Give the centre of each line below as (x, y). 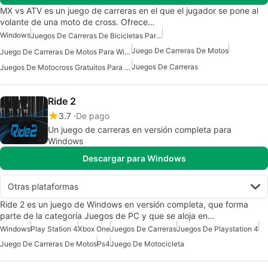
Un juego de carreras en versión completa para (140, 129)
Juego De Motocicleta (147, 243)
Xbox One (94, 229)
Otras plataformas (43, 186)
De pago (93, 115)
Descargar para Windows (134, 158)
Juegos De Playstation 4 (217, 229)
